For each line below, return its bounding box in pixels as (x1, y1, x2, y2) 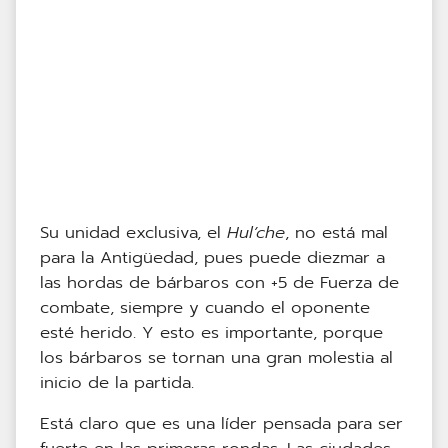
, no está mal (285, 220, 388, 246)
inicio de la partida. (40, 370, 194, 396)
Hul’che (227, 220, 285, 246)
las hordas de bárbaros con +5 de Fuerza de (40, 270, 399, 296)
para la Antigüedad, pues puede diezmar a (40, 245, 385, 271)
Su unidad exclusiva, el (40, 220, 227, 246)
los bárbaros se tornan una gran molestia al (40, 345, 393, 371)
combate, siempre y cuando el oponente (40, 295, 370, 321)
